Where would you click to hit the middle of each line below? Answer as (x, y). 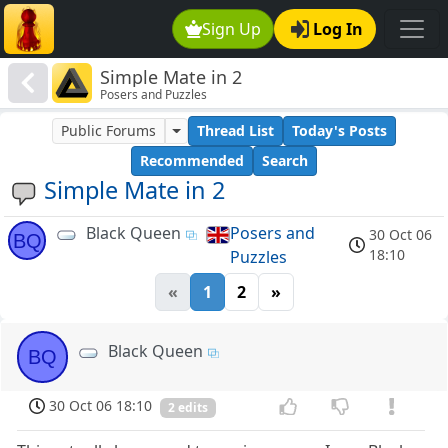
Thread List (235, 131)
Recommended (192, 161)
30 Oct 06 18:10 (101, 406)
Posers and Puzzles (154, 95)
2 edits (188, 408)
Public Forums (109, 131)
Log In (338, 29)
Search (285, 161)
